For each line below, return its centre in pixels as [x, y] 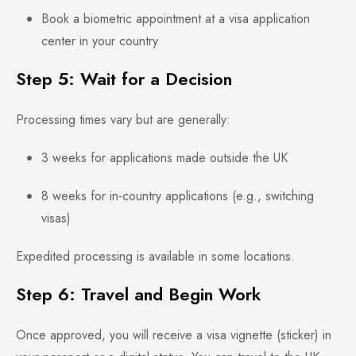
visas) [56, 219]
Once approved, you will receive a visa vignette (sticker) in [174, 335]
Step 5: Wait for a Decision [124, 79]
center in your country [100, 41]
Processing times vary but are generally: [123, 120]
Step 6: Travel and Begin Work [139, 294]
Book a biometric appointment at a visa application [176, 19]
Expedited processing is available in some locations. [155, 257]
